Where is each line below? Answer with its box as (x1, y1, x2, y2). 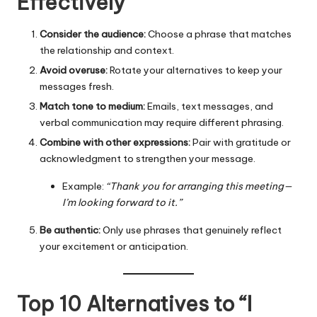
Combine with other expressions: (40, 135, 190, 149)
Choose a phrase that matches (146, 27, 292, 40)
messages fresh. (40, 79, 114, 93)
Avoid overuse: (40, 63, 108, 76)
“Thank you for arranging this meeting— (106, 179, 292, 192)
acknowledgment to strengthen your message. (40, 151, 255, 165)
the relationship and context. (40, 43, 174, 57)
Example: (62, 179, 106, 192)
